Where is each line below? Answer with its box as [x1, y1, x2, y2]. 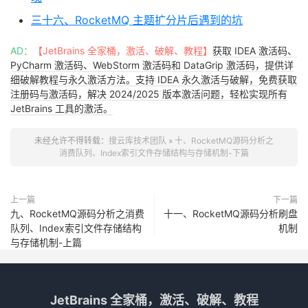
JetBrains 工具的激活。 [10, 102, 113, 114]
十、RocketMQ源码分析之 [175, 135, 274, 146]
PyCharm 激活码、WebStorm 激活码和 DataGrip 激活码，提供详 [10, 59, 294, 71]
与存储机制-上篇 [10, 236, 82, 248]
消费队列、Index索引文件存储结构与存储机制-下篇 [59, 148, 249, 158]
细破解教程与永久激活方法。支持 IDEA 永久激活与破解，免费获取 [10, 74, 297, 85]
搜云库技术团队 [109, 135, 166, 146]
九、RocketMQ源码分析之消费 [10, 208, 144, 219]
